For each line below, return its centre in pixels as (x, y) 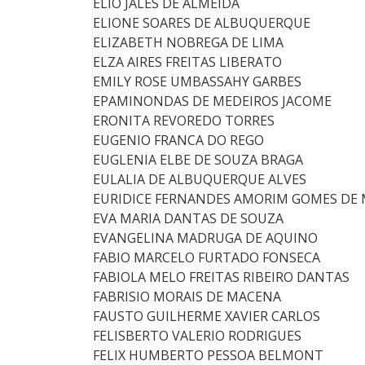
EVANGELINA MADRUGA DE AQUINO (205, 238)
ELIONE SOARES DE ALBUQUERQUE (202, 23)
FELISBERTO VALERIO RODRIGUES (197, 336)
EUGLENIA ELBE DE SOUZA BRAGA (198, 160)
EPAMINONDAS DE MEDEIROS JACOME (212, 101)
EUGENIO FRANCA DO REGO (178, 140)
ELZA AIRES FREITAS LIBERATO (187, 62)
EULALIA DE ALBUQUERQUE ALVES (200, 179)
